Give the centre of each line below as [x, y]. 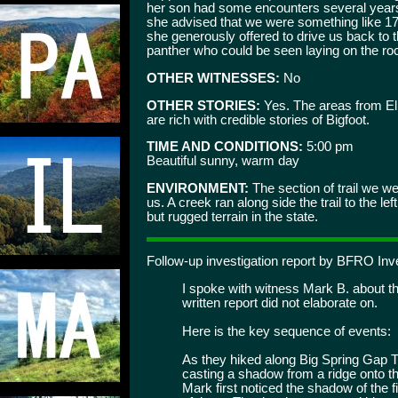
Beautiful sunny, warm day [223, 161]
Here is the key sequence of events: [287, 331]
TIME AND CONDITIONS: [225, 147]
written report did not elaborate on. [280, 302]
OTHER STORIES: [203, 105]
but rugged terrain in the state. [232, 216]
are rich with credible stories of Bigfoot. [258, 119]
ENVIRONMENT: [198, 188]
